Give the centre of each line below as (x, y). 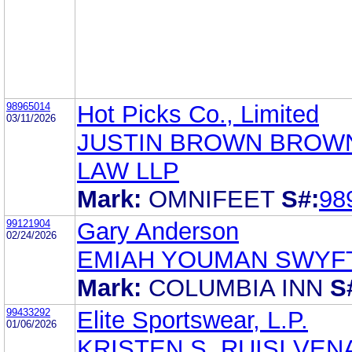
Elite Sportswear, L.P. (192, 320)
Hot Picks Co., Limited (198, 114)
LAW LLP (128, 170)
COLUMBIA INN (236, 288)
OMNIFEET (211, 199)
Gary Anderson (158, 231)
